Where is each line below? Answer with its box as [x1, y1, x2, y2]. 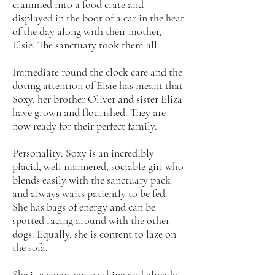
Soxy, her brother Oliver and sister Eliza [12, 92, 182, 106]
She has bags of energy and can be [12, 200, 155, 214]
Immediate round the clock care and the [12, 65, 182, 79]
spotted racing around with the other [12, 214, 169, 227]
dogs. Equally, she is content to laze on [12, 227, 176, 241]
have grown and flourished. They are [12, 106, 166, 119]
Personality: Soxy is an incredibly [12, 146, 154, 160]
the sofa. [12, 241, 48, 254]
